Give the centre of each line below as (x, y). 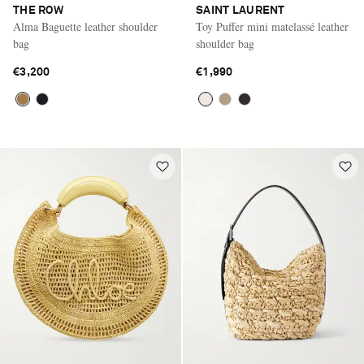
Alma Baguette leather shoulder (85, 26)
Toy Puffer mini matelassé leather (272, 26)
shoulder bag (225, 43)
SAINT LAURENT (240, 10)
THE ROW (38, 10)
